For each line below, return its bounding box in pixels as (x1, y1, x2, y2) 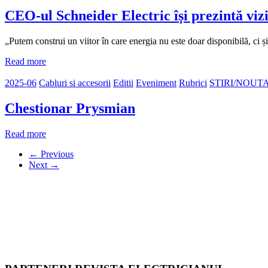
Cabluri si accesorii (39, 77, 111, 88)
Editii (113, 77, 133, 88)
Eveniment (136, 77, 176, 88)
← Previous (29, 148, 74, 159)
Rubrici (179, 77, 207, 88)
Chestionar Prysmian (5, 100, 135, 116)
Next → (29, 159, 59, 170)
